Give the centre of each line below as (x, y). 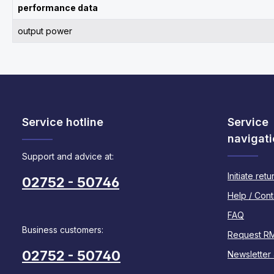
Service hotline (63, 122)
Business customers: (63, 230)
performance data (58, 8)
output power (45, 31)
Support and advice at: (68, 156)
